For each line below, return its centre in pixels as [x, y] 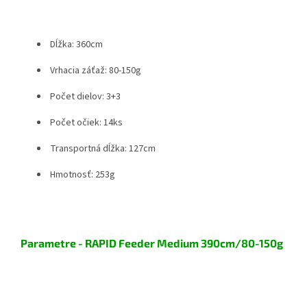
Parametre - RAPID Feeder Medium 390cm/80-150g [152, 243]
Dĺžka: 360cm [75, 44]
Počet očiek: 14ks [85, 122]
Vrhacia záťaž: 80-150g [95, 70]
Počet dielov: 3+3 [84, 96]
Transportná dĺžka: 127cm [102, 148]
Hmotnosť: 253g [82, 174]
